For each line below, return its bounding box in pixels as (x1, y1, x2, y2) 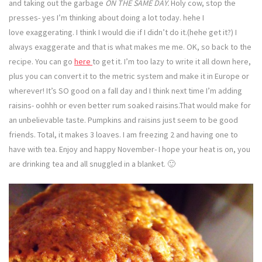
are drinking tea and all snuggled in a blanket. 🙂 (9, 158, 175, 170)
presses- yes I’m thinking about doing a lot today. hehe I (9, 12, 204, 23)
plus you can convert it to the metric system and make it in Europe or (9, 71, 249, 82)
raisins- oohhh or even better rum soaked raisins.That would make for (9, 100, 251, 111)
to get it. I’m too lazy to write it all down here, (92, 56, 251, 67)
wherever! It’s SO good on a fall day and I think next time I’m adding (9, 85, 242, 96)
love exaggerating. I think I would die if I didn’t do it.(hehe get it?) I (9, 27, 237, 38)
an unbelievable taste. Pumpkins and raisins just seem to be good (9, 115, 238, 126)
